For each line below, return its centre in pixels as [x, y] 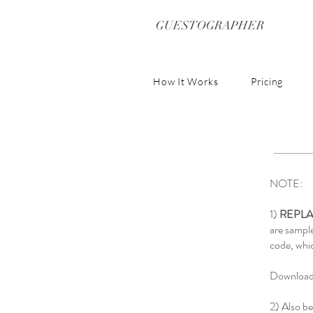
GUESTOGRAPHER [210, 26]
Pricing [267, 81]
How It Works [186, 81]
